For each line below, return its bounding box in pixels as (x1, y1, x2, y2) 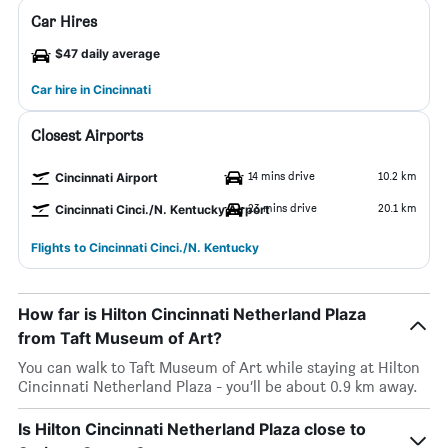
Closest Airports (31, 126, 143, 145)
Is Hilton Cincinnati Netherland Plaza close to (18, 419, 366, 439)
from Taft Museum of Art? (18, 328, 222, 348)
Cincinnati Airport (55, 170, 158, 185)
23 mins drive (248, 200, 317, 215)
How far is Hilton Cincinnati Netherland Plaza (18, 304, 366, 324)
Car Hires (31, 12, 97, 31)
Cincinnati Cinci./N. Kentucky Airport (55, 202, 270, 217)
